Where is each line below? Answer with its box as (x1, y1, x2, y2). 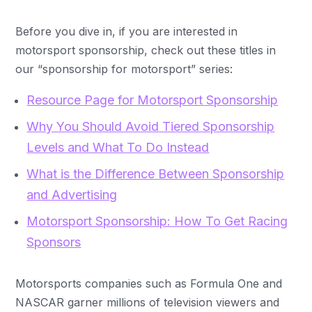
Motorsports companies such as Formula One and (15, 276, 283, 290)
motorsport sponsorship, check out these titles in (15, 42, 276, 57)
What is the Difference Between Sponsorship (26, 166, 285, 181)
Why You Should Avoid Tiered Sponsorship (26, 118, 275, 134)
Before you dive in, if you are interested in (15, 24, 238, 38)
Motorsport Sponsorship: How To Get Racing (26, 213, 288, 228)
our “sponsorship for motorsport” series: (15, 61, 233, 76)
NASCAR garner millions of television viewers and (15, 295, 280, 309)
